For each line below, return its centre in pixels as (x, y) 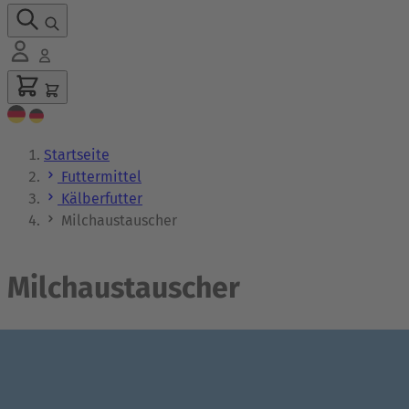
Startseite (77, 155)
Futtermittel (101, 177)
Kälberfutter (102, 199)
